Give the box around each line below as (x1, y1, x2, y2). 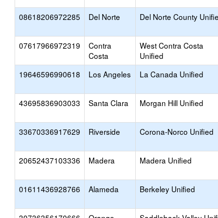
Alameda (89, 183, 119, 194)
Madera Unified (140, 155, 192, 165)
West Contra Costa (140, 40, 203, 51)
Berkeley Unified (140, 183, 195, 194)
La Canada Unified (140, 69, 203, 79)
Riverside (89, 126, 120, 137)
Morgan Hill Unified (140, 97, 203, 108)
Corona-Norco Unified (140, 126, 214, 137)
